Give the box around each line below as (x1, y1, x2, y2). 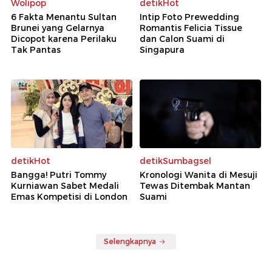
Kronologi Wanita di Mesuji (140, 169, 257, 180)
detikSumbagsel (140, 155, 211, 166)
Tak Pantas (11, 44, 61, 56)
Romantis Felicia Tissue (140, 22, 242, 34)
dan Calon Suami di (140, 33, 225, 45)
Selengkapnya (104, 236, 156, 246)
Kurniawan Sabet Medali (11, 180, 119, 191)
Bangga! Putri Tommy (11, 169, 106, 180)
